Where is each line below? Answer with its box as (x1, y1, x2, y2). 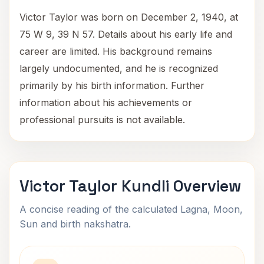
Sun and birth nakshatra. (19, 218, 131, 230)
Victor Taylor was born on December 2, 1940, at (19, 11, 238, 23)
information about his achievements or (19, 97, 192, 108)
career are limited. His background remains (19, 45, 212, 57)
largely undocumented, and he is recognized (19, 62, 218, 74)
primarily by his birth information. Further (19, 80, 204, 91)
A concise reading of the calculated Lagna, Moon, (19, 203, 243, 215)
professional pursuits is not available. (19, 114, 185, 126)
